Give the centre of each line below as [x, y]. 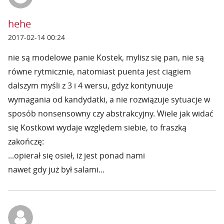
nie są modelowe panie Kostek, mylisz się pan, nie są [106, 57]
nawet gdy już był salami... [56, 169]
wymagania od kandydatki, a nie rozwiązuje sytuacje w [109, 99]
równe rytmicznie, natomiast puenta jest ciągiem [99, 71]
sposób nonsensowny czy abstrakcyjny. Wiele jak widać [111, 113]
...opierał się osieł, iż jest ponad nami [76, 155]
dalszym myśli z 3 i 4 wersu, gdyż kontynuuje [90, 85]
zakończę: [26, 141]
